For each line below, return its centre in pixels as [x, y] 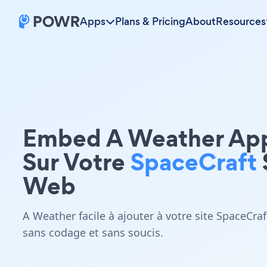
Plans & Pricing [150, 21]
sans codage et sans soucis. [93, 232]
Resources [241, 21]
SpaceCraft [194, 162]
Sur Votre [77, 162]
